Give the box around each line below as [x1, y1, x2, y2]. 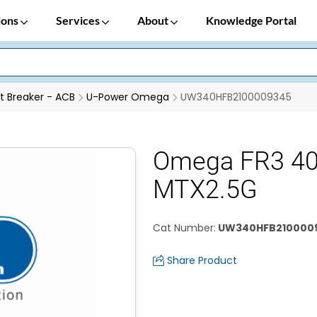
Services [56, 13, 102, 27]
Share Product [167, 253, 237, 267]
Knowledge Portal [206, 13, 296, 27]
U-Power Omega [86, 90, 169, 104]
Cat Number [153, 221, 214, 235]
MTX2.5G [153, 175, 258, 204]
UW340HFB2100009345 [180, 90, 292, 104]
